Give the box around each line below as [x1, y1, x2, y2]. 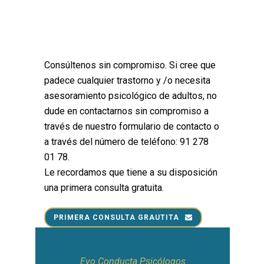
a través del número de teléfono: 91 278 [44, 136, 209, 148]
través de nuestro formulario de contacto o [44, 121, 219, 133]
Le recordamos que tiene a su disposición [44, 167, 217, 179]
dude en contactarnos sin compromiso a [44, 105, 209, 117]
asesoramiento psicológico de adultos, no [44, 90, 217, 102]
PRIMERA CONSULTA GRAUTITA [54, 213, 179, 222]
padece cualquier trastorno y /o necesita [44, 75, 210, 87]
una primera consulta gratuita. [44, 182, 164, 194]
